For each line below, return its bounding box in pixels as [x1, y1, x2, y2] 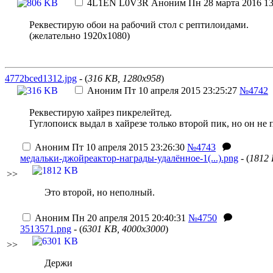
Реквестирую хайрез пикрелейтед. [29, 107, 172, 118]
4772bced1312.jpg [5, 73, 77, 83]
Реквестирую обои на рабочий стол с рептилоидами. [29, 19, 249, 30]
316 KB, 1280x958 [88, 73, 161, 83]
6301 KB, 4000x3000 [82, 224, 165, 234]
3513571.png [20, 224, 71, 234]
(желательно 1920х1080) [29, 30, 130, 41]
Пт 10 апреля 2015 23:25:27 [122, 85, 237, 96]
